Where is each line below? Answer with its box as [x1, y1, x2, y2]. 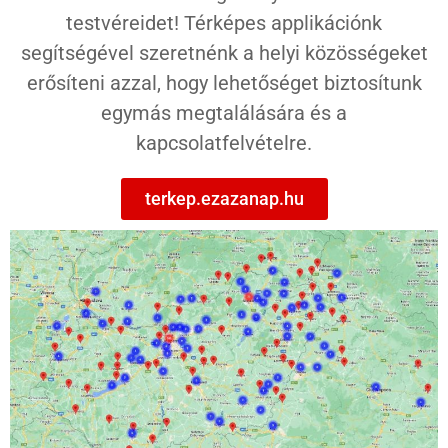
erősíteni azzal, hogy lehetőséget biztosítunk [26, 70, 422, 95]
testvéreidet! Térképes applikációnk [66, 10, 382, 35]
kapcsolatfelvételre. [136, 130, 312, 155]
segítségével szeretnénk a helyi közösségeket [20, 40, 428, 65]
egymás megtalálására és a [101, 100, 347, 125]
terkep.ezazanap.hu [144, 187, 304, 209]
